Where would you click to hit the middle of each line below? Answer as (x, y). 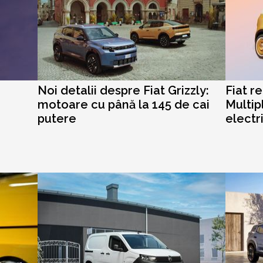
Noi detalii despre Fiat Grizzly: (123, 91)
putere (57, 119)
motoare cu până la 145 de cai (124, 105)
